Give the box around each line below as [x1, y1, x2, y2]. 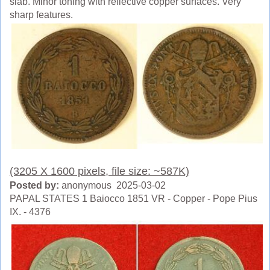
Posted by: [10, 180, 59, 191]
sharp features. [10, 9, 73, 20]
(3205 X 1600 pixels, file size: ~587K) [10, 165, 189, 178]
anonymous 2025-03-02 [59, 180, 166, 191]
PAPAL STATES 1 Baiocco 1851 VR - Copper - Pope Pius [10, 193, 257, 204]
